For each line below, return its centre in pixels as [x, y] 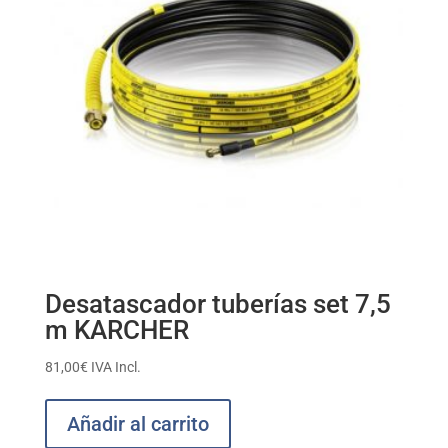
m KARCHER [116, 329]
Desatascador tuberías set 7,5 [217, 303]
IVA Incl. [115, 366]
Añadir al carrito [137, 423]
